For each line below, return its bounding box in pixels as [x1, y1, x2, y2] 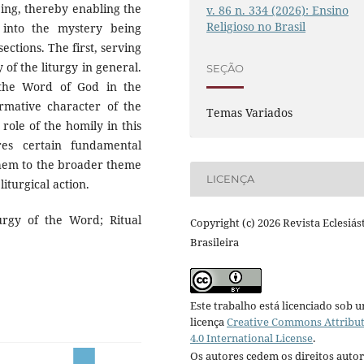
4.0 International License [190, 330, 313, 345]
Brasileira [190, 234, 239, 249]
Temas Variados [206, 104, 293, 120]
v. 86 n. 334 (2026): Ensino [206, 2, 349, 18]
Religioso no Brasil [206, 18, 306, 34]
